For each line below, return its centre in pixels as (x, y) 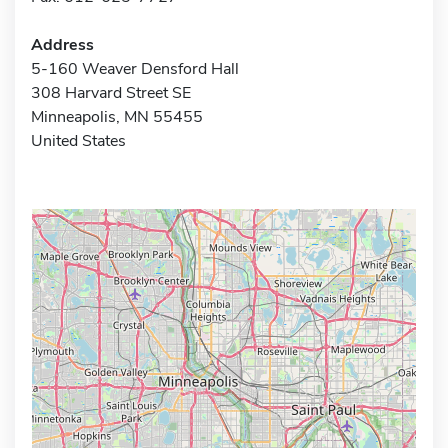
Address (62, 44)
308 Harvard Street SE (111, 92)
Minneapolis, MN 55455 (117, 116)
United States (78, 140)
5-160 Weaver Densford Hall (135, 68)
